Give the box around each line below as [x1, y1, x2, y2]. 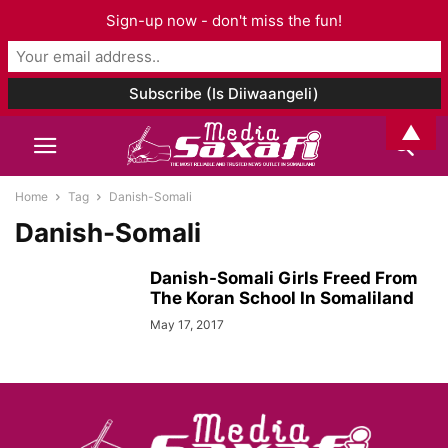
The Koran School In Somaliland [150, 288, 414, 308]
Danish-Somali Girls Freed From [150, 268, 418, 288]
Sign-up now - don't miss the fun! [106, 11, 342, 31]
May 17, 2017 [150, 317, 224, 332]
